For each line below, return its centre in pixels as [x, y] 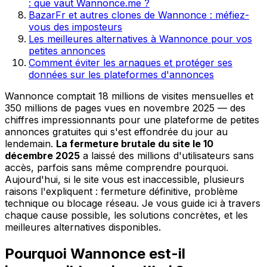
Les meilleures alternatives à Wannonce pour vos [140, 38]
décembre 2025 [42, 155]
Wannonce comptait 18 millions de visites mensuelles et [129, 96]
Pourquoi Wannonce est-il [95, 253]
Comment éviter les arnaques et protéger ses [131, 62]
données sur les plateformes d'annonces [121, 74]
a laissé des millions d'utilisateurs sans [167, 155]
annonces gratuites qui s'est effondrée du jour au [116, 131]
